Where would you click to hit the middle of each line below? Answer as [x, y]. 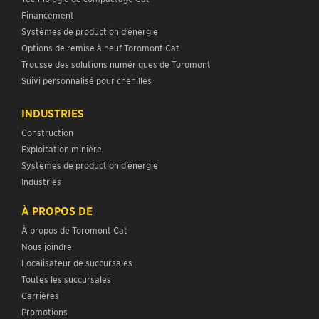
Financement [48, 15]
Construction [47, 132]
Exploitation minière [62, 149]
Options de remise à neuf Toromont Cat [100, 48]
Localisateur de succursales [77, 263]
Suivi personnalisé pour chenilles [87, 80]
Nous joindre [47, 246]
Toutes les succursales [66, 279]
